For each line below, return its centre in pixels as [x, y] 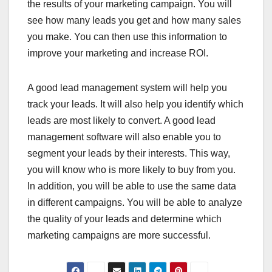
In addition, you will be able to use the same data [132, 186]
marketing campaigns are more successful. [119, 236]
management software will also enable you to [124, 137]
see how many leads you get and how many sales [134, 21]
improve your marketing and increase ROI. [118, 53]
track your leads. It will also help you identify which [135, 104]
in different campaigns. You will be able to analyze [135, 203]
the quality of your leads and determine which [124, 219]
